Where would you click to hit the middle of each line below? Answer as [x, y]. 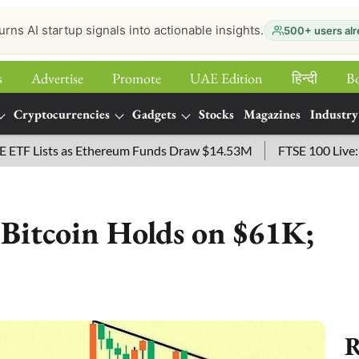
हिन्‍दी [305, 78]
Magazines [272, 114]
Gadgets [154, 114]
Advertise [57, 78]
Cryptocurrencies [62, 114]
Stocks [216, 114]
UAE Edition [226, 78]
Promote [137, 78]
